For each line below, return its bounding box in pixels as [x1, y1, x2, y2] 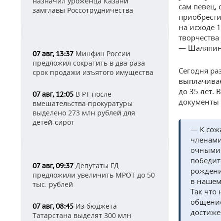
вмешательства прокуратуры [33, 99, 133, 108]
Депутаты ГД [74, 161, 119, 170]
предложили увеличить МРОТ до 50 [33, 170, 155, 180]
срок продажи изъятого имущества [33, 68, 153, 77]
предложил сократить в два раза [33, 58, 145, 68]
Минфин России [74, 49, 130, 58]
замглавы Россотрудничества [33, 5, 133, 15]
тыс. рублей [33, 180, 73, 189]
